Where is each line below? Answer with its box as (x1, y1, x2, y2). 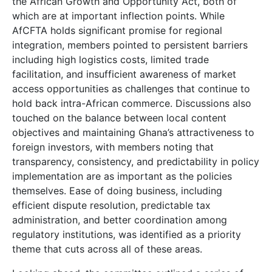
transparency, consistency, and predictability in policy (12, 155, 259, 168)
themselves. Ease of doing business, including (12, 185, 222, 197)
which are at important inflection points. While (12, 10, 225, 22)
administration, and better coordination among (12, 214, 227, 226)
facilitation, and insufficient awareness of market (12, 68, 236, 80)
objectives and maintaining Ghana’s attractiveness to (12, 126, 254, 138)
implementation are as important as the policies (12, 170, 232, 182)
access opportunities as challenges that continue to (12, 83, 250, 95)
